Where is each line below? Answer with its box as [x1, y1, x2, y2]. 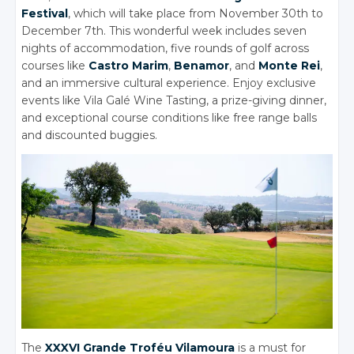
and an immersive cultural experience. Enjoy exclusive [21, 75, 317, 90]
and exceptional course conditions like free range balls [21, 110, 318, 125]
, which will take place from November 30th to [68, 6, 324, 21]
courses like [21, 58, 89, 73]
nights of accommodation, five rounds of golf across [21, 40, 310, 55]
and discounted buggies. [21, 127, 158, 142]
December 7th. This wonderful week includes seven [21, 23, 307, 38]
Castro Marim [88, 58, 169, 73]
